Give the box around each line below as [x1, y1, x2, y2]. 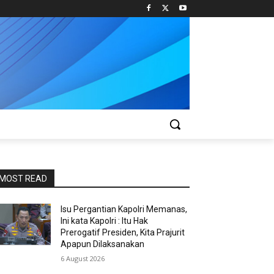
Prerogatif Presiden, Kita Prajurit [61, 228, 185, 237]
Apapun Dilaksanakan [61, 239, 145, 249]
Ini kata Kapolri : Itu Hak [61, 216, 149, 226]
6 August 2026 [61, 254, 105, 263]
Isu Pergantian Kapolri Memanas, [61, 204, 188, 214]
